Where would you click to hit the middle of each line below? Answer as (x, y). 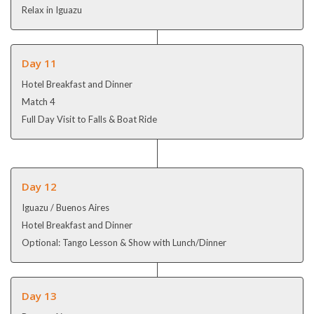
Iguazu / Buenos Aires (66, 207)
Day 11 (39, 63)
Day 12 (39, 186)
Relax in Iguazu (52, 9)
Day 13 (39, 295)
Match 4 (39, 101)
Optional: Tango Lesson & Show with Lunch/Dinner (124, 242)
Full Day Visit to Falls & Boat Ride (89, 119)
